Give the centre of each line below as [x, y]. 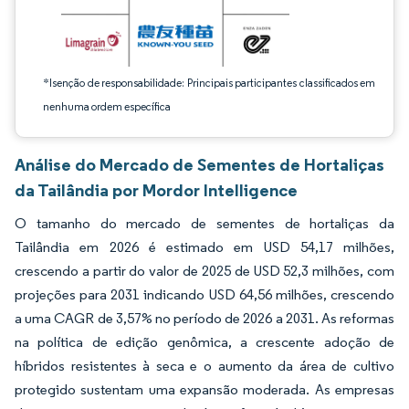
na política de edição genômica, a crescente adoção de [204, 342]
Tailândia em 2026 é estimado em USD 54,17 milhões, [204, 247]
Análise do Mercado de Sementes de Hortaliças [199, 164]
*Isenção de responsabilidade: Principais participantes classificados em [209, 83]
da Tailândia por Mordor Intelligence [156, 190]
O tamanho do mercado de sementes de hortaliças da [204, 223]
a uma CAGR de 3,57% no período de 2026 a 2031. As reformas [204, 318]
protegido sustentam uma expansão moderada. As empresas [204, 389]
